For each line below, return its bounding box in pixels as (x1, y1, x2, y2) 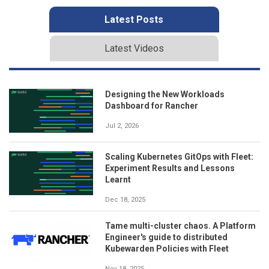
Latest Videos (104, 42, 164, 54)
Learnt (105, 174, 131, 184)
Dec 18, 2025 (105, 195, 145, 204)
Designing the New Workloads (105, 89, 225, 99)
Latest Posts (104, 13, 163, 25)
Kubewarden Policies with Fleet (105, 243, 229, 253)
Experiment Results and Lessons (105, 163, 235, 173)
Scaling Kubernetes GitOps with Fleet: (105, 151, 253, 162)
